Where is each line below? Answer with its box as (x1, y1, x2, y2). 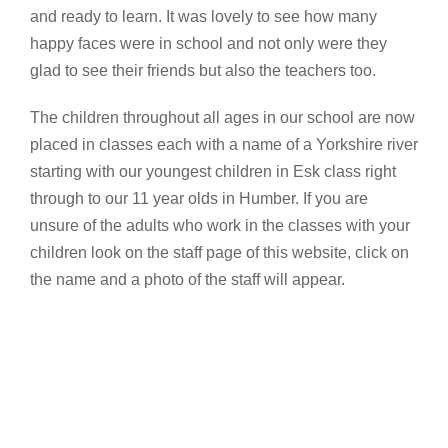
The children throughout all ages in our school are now (30, 108, 415, 126)
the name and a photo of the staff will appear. (30, 270, 345, 288)
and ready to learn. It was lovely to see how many (30, 7, 377, 25)
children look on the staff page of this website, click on (30, 243, 409, 261)
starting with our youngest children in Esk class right (30, 162, 396, 180)
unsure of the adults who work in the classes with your (30, 216, 410, 234)
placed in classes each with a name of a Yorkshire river (30, 135, 418, 153)
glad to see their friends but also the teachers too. (30, 61, 376, 79)
